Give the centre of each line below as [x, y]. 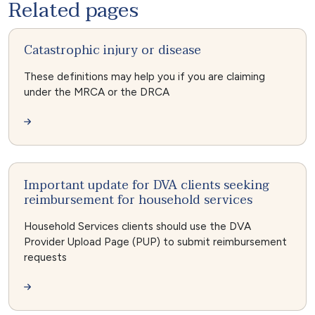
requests [45, 257]
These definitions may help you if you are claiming [144, 77]
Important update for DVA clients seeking [146, 185]
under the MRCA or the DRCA [96, 92]
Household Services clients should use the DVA [137, 226]
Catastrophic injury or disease [112, 50]
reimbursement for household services [138, 199]
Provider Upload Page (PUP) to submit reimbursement [155, 242]
